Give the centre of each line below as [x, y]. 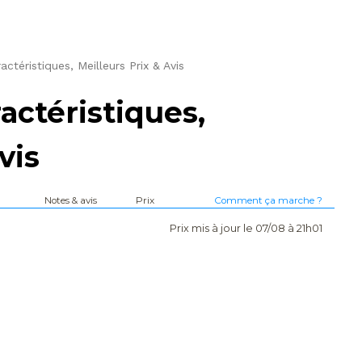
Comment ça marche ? [268, 200]
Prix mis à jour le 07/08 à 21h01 [246, 228]
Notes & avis [71, 200]
